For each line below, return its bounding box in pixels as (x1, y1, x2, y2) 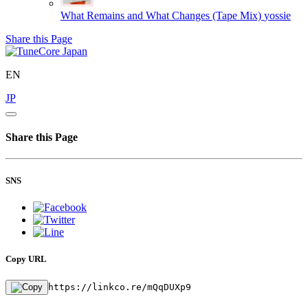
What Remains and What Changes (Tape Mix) (60, 9, 261, 21)
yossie (264, 9, 291, 21)
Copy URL (5, 253, 47, 264)
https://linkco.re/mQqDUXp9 (48, 282, 191, 293)
